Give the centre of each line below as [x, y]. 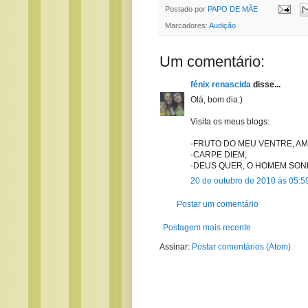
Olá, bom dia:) [217, 99]
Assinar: [176, 246]
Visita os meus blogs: [230, 121]
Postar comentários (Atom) [241, 246]
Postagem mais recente [207, 227]
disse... [266, 84]
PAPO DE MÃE [233, 9]
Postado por [186, 9]
